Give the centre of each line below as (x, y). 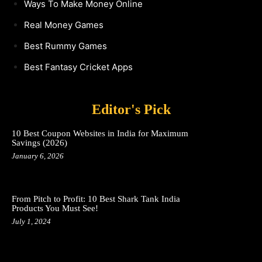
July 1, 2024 (31, 221)
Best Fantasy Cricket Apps (78, 67)
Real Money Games (64, 25)
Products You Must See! (55, 208)
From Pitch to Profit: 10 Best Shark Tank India (96, 199)
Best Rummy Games (65, 46)
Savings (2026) (39, 143)
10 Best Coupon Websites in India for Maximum (100, 134)
